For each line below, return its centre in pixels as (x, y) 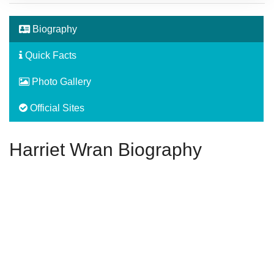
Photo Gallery (60, 82)
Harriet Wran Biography (106, 150)
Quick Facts (50, 56)
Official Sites (56, 108)
